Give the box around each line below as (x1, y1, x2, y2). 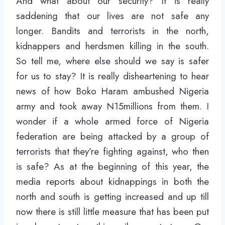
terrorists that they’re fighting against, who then (16, 145, 209, 158)
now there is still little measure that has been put (16, 205, 209, 218)
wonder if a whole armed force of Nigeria (16, 115, 209, 128)
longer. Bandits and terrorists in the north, (16, 24, 209, 38)
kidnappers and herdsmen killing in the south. (16, 39, 209, 53)
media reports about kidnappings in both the (16, 175, 209, 188)
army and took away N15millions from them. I (16, 99, 209, 113)
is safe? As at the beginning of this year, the (16, 160, 209, 173)
